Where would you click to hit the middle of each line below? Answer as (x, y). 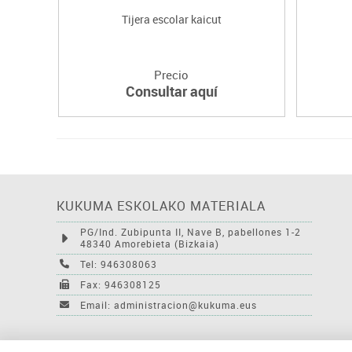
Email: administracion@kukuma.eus (169, 304)
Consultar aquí (171, 91)
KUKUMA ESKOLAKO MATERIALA (161, 205)
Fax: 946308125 (121, 284)
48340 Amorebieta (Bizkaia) (150, 243)
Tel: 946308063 (119, 264)
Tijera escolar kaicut (171, 19)
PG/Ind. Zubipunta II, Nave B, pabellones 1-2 (191, 231)
